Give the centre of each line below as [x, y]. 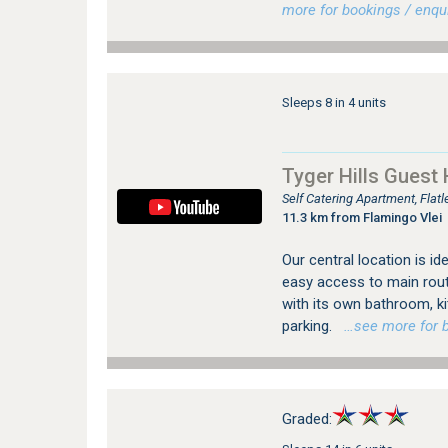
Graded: [306, 419]
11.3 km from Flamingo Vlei [361, 217]
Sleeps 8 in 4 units [333, 102]
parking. [308, 326]
